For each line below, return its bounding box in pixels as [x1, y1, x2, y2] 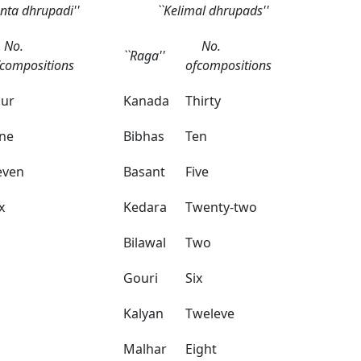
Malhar [123, 340, 167, 358]
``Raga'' [123, 47, 165, 64]
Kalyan [123, 305, 164, 322]
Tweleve [185, 305, 234, 322]
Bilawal [123, 234, 166, 251]
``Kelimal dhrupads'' [157, 2, 269, 19]
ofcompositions [185, 56, 272, 74]
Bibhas [123, 127, 164, 145]
